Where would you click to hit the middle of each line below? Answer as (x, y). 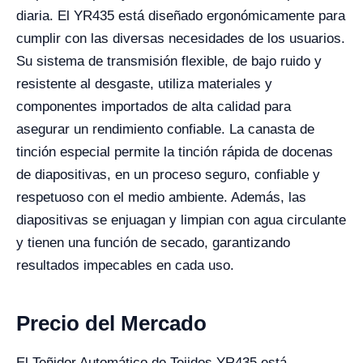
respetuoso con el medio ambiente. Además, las (161, 197)
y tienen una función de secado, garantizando (153, 243)
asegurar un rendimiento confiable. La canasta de (165, 129)
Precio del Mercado (111, 323)
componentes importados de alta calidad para (154, 107)
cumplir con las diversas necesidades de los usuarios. (181, 38)
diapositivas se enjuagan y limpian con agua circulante (181, 220)
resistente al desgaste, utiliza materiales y (144, 84)
